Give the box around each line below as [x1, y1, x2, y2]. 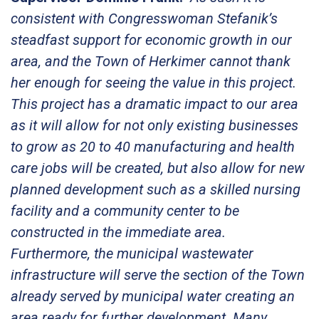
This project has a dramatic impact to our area [11, 95, 298, 113]
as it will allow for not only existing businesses [11, 116, 298, 134]
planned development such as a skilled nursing [11, 180, 300, 198]
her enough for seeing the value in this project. [11, 73, 296, 91]
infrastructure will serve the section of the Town [11, 266, 305, 283]
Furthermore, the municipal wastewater [11, 244, 253, 262]
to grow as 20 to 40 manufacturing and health [11, 137, 295, 155]
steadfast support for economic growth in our [11, 31, 292, 48]
